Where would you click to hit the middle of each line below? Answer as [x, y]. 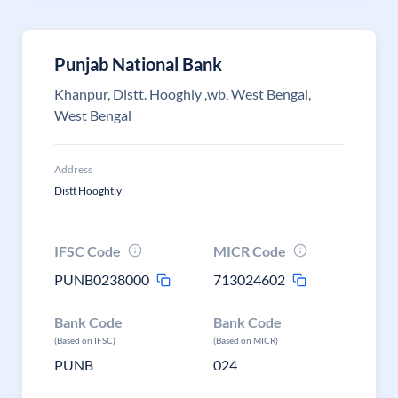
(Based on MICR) [246, 340]
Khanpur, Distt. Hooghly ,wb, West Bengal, [183, 94]
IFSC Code [88, 251]
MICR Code [250, 251]
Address [73, 169]
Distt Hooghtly [88, 191]
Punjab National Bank [138, 64]
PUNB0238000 [102, 279]
